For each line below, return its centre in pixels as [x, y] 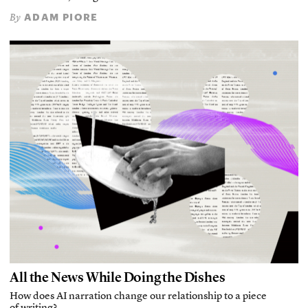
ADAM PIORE [59, 16]
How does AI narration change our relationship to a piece [139, 297]
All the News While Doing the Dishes [118, 277]
